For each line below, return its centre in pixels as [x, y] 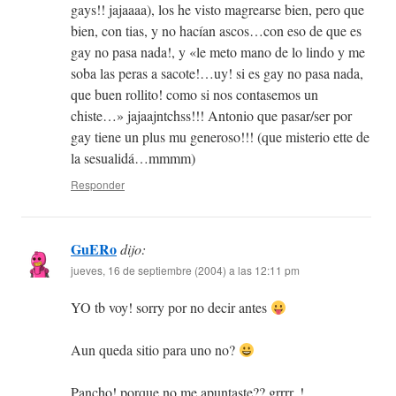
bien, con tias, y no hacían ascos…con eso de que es [216, 31]
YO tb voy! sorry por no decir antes [171, 308]
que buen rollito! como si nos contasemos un [194, 95]
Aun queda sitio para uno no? [155, 350]
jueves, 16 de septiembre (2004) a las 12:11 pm [185, 270]
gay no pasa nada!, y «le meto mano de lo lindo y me [218, 52]
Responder [98, 185]
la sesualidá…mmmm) [133, 158]
